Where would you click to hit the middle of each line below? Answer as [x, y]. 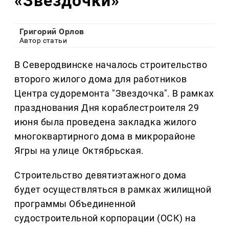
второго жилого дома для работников [101, 79]
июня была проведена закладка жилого [106, 122]
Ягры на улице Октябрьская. [79, 151]
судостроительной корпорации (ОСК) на [105, 218]
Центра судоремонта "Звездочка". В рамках [114, 94]
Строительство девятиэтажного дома [100, 175]
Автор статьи [43, 41]
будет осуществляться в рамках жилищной [113, 190]
